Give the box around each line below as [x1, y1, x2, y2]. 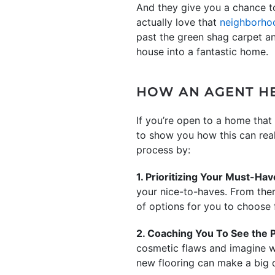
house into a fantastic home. [136, 45, 268, 58]
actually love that [136, 16, 220, 28]
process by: [136, 144, 190, 156]
